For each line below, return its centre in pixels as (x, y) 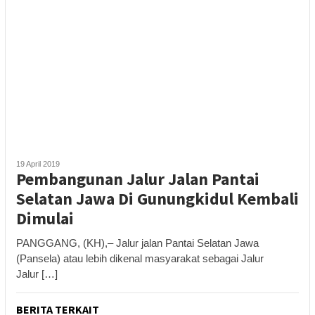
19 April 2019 (38, 163)
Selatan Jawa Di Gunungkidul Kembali (157, 198)
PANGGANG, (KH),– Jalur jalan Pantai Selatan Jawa (137, 243)
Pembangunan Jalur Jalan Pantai (138, 179)
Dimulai (45, 218)
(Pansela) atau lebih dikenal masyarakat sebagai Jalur (140, 258)
